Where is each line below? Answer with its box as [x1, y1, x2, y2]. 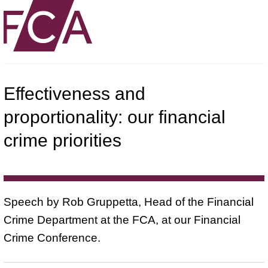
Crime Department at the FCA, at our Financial [4, 213, 240, 226]
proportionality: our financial [4, 106, 226, 127]
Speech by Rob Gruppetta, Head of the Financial [4, 195, 254, 208]
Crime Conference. [4, 231, 100, 244]
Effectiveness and [4, 83, 145, 103]
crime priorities [4, 130, 121, 150]
